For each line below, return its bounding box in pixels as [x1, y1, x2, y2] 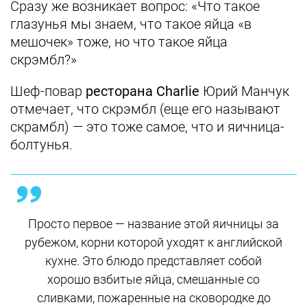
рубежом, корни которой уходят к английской [25, 235, 282, 249]
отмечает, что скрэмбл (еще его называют [10, 101, 280, 117]
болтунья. [10, 136, 76, 153]
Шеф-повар [10, 83, 86, 99]
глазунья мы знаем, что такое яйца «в [10, 16, 251, 32]
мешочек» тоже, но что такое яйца [10, 34, 228, 50]
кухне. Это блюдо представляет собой [45, 254, 262, 268]
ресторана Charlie [86, 83, 199, 99]
